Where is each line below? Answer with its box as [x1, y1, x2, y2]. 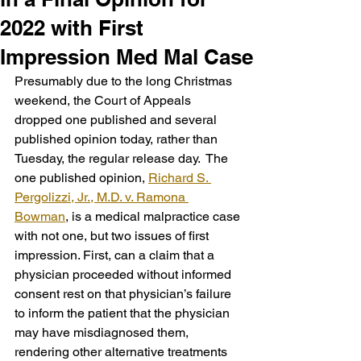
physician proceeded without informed [15, 267, 234, 282]
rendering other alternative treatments [15, 344, 230, 359]
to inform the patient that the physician [15, 305, 233, 321]
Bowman [15, 209, 65, 224]
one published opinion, [15, 170, 148, 185]
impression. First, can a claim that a [15, 247, 218, 263]
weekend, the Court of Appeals [15, 93, 194, 108]
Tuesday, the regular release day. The [15, 151, 231, 166]
